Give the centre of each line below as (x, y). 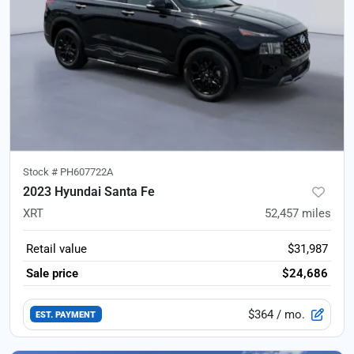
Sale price (52, 273)
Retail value (56, 249)
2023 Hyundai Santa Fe (89, 191)
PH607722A (87, 171)
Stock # (41, 171)
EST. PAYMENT (66, 315)
